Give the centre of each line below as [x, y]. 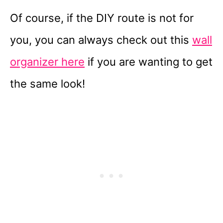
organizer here [47, 62]
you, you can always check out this [101, 40]
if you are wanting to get [149, 62]
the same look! [48, 84]
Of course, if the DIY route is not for [102, 18]
